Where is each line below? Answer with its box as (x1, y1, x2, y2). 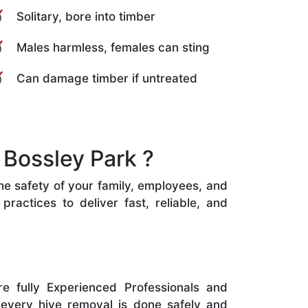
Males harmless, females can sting (16, 40, 210, 54)
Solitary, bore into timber (16, 9, 155, 23)
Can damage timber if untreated (16, 71, 197, 85)
